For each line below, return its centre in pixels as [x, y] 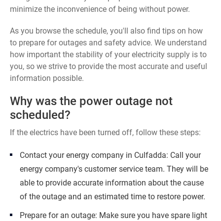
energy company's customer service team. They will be [114, 169]
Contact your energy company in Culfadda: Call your [110, 155]
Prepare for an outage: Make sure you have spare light [113, 215]
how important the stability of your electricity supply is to [108, 55]
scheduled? [40, 115]
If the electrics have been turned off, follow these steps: [105, 132]
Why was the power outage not [91, 101]
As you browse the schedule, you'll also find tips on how [106, 31]
